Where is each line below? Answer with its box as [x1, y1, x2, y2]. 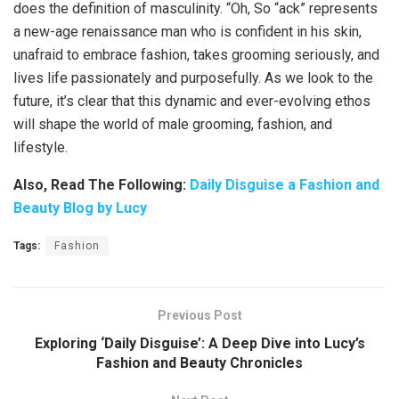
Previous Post [157, 307, 242, 322]
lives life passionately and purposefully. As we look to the [13, 69, 373, 86]
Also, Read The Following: [13, 175, 190, 193]
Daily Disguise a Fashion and [190, 175, 379, 193]
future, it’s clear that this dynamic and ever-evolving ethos [13, 92, 370, 110]
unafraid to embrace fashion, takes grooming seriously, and [13, 45, 379, 63]
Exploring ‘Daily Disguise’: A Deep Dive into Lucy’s [34, 334, 365, 352]
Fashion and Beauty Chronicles [96, 354, 303, 371]
